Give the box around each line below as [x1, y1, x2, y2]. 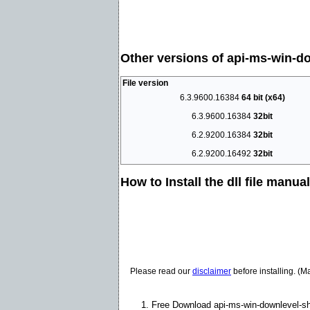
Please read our [130, 266, 192, 276]
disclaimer [192, 266, 231, 276]
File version [122, 77, 168, 88]
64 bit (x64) [241, 92, 285, 102]
